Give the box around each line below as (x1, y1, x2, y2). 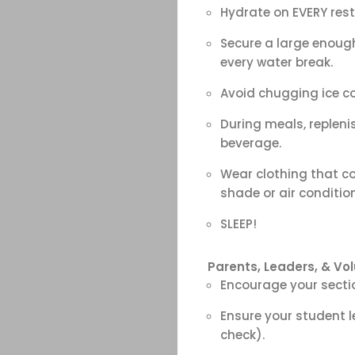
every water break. (219, 54, 336, 71)
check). (219, 326, 265, 343)
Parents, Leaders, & (207, 258, 334, 275)
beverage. (219, 135, 281, 151)
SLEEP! (219, 216, 257, 232)
